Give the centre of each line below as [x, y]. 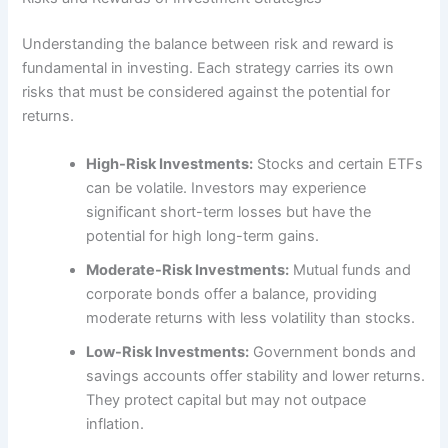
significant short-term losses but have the [229, 211]
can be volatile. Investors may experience [226, 187]
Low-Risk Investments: [168, 351]
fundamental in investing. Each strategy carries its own [208, 68]
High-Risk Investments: [170, 163]
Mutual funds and [350, 269]
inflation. [115, 423]
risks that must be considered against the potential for [206, 92]
